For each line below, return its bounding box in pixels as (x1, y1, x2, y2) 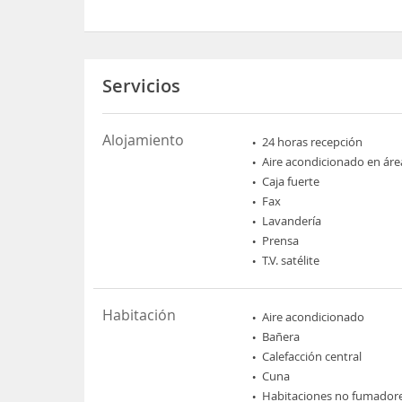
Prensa (262, 232, 300, 249)
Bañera (262, 328, 301, 345)
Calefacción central (262, 347, 363, 364)
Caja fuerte (262, 172, 320, 189)
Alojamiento (102, 129, 185, 150)
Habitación (102, 304, 177, 325)
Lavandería (262, 212, 322, 229)
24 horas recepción (262, 133, 363, 150)
